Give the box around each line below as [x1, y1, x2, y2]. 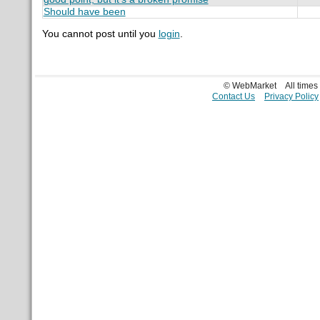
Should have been [43, 6, 126, 17]
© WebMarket [224, 80, 277, 91]
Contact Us [212, 91, 256, 101]
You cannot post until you [41, 29, 159, 40]
